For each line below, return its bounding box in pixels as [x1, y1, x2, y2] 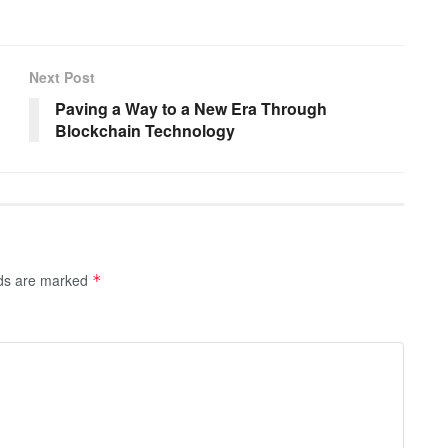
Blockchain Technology [55, 119, 235, 143]
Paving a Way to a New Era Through [55, 97, 327, 121]
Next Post [29, 67, 95, 88]
